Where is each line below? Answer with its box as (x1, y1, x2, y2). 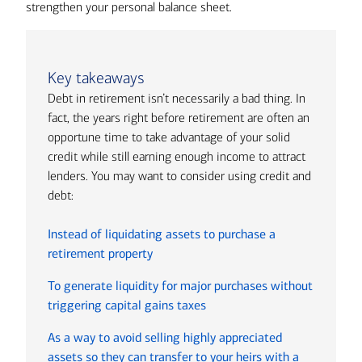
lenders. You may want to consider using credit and (48, 168, 312, 183)
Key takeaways (48, 69, 145, 87)
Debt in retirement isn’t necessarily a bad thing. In (48, 90, 306, 106)
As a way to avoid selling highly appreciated (48, 330, 283, 345)
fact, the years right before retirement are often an (48, 110, 310, 125)
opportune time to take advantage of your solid (48, 129, 291, 145)
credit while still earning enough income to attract (48, 149, 306, 164)
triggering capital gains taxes (48, 297, 207, 313)
